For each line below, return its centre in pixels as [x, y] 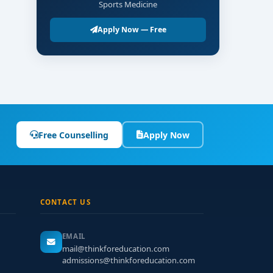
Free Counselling [73, 135]
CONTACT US [65, 202]
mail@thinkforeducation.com [115, 249]
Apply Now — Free [132, 30]
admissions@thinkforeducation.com [128, 260]
